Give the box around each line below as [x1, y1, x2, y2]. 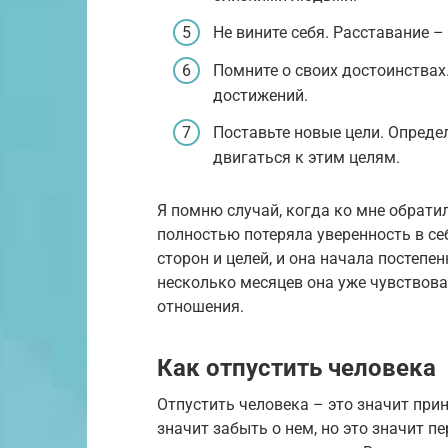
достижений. [213, 85, 308, 105]
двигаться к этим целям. [213, 148, 400, 168]
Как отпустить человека [157, 353, 436, 382]
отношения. [157, 296, 244, 316]
